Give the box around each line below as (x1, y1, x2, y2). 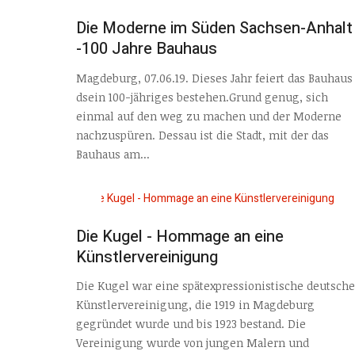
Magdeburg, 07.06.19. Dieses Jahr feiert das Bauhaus (76, 70, 353, 86)
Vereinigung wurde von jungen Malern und (76, 335, 309, 351)
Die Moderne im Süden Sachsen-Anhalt (76, 17, 353, 40)
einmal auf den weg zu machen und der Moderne (76, 108, 342, 124)
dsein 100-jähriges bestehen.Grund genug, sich (76, 89, 328, 105)
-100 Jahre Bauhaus (76, 37, 217, 61)
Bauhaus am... (76, 146, 150, 162)
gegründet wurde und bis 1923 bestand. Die (76, 316, 306, 332)
